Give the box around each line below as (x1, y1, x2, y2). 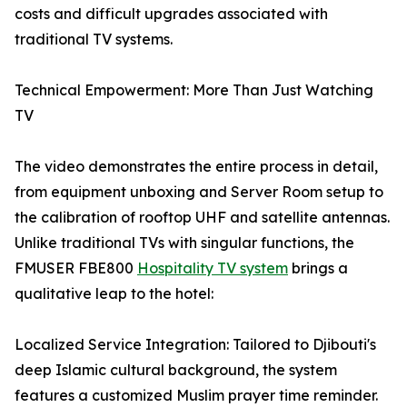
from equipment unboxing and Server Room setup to (15, 183, 383, 202)
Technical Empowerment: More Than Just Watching (15, 81, 373, 100)
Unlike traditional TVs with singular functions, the (15, 233, 354, 253)
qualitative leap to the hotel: (15, 284, 213, 303)
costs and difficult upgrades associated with (15, 5, 328, 24)
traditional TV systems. (15, 30, 173, 49)
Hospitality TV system (137, 259, 288, 278)
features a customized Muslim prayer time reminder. (15, 386, 378, 405)
